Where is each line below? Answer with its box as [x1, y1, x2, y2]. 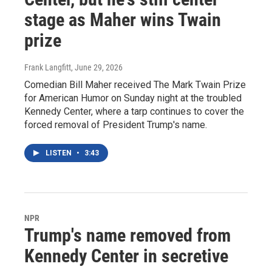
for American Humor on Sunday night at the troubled [24, 92, 242, 104]
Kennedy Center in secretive [24, 245, 228, 267]
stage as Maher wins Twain [24, 8, 221, 30]
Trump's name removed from [24, 224, 231, 246]
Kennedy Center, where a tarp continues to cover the [24, 105, 244, 117]
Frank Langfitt [24, 62, 71, 72]
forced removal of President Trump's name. [24, 118, 207, 131]
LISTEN [46, 148, 73, 157]
